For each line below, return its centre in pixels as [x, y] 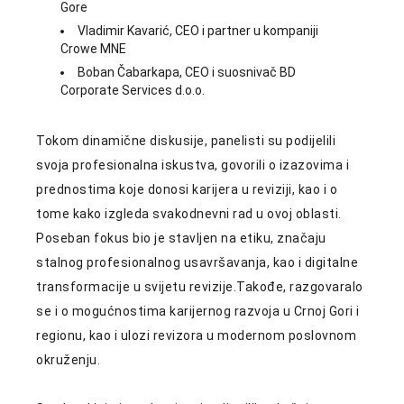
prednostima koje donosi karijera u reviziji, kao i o [187, 189]
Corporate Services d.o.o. [133, 90]
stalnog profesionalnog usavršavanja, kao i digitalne [197, 262]
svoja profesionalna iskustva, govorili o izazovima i [193, 165]
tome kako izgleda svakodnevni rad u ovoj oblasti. [189, 214]
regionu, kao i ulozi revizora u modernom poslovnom [196, 335]
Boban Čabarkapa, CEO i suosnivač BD [187, 72]
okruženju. [68, 360]
